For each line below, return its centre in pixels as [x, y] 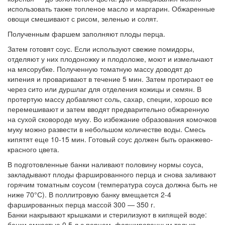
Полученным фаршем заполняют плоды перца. [86, 34]
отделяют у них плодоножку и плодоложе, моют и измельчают [110, 59]
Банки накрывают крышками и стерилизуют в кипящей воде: [107, 214]
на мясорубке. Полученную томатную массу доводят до [100, 69]
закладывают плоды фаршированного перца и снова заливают [112, 174]
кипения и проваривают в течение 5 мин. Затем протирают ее [110, 79]
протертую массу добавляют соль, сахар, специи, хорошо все [110, 99]
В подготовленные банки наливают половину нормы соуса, [105, 164]
